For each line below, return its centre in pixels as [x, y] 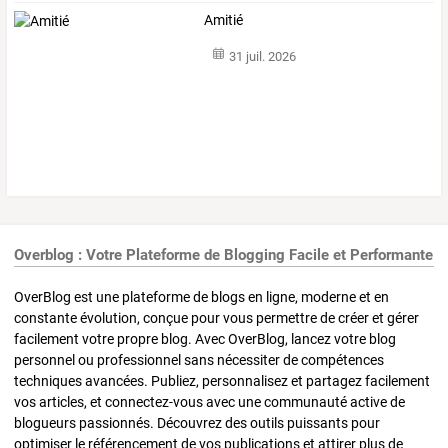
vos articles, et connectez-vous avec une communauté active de [209, 402]
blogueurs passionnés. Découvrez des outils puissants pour [197, 423]
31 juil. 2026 [262, 56]
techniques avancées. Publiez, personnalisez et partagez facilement [222, 381]
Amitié [224, 20]
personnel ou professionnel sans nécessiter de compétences [199, 360]
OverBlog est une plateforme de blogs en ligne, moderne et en [201, 297]
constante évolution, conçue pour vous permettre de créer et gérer [216, 318]
